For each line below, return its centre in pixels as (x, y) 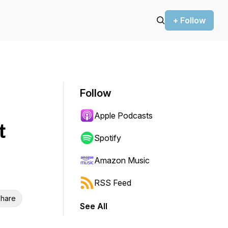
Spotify (108, 138)
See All (94, 206)
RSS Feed (113, 183)
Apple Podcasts (123, 116)
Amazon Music (122, 160)
